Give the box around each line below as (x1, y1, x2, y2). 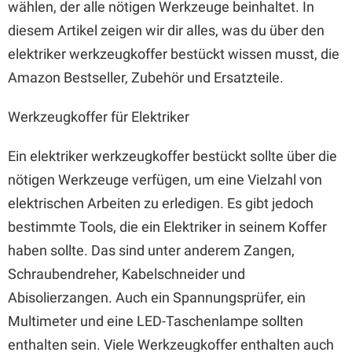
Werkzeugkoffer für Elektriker (8, 108, 189, 125)
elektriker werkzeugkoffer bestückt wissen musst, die (8, 46, 339, 62)
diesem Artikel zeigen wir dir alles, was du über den (8, 22, 324, 38)
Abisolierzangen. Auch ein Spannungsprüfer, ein (8, 289, 306, 306)
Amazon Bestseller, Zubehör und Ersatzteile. (8, 69, 284, 86)
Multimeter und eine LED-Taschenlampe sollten (8, 313, 303, 329)
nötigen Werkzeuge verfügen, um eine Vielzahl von (8, 171, 322, 188)
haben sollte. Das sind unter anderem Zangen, (8, 242, 295, 258)
